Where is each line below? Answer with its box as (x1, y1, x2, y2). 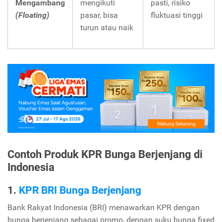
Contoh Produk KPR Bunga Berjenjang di (7, 148, 203, 161)
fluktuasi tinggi (151, 10, 203, 20)
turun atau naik (80, 23, 133, 33)
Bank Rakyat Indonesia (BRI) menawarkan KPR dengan (7, 203, 200, 213)
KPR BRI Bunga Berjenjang (19, 184, 141, 197)
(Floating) (15, 10, 50, 20)
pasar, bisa (80, 10, 118, 20)
